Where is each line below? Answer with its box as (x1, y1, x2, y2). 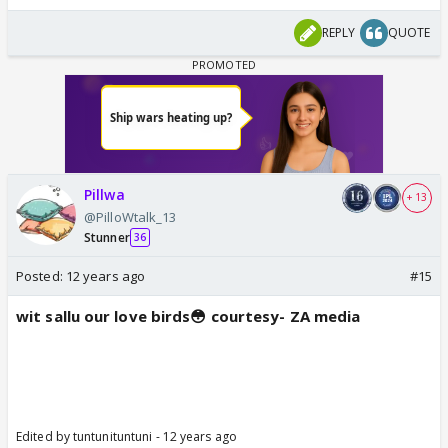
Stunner (84, 228, 130, 246)
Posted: (16, 266, 66, 285)
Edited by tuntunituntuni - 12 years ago (16, 427, 237, 445)
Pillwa (84, 184, 125, 204)
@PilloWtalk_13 (84, 207, 177, 226)
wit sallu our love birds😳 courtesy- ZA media (16, 305, 361, 326)
